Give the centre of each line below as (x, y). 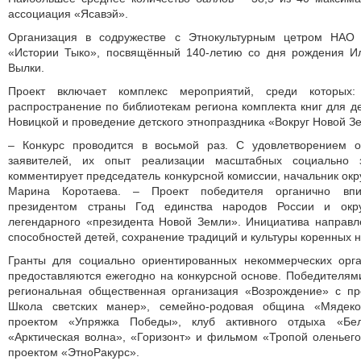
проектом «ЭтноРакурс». (74, 352)
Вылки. (26, 68)
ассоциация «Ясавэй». (68, 14)
